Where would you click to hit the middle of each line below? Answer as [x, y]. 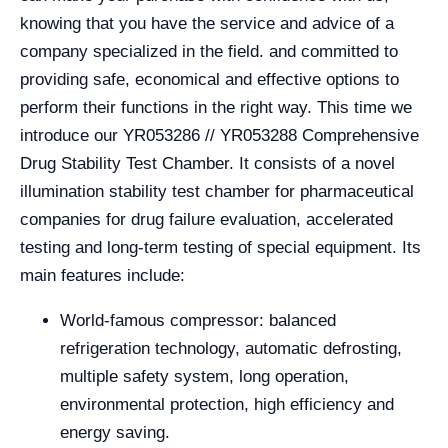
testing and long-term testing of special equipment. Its [220, 247]
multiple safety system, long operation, [204, 376]
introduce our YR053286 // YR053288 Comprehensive [219, 135]
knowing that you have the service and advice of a [207, 23]
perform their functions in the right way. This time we [216, 107]
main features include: [102, 275]
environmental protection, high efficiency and [227, 404]
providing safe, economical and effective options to [209, 79]
